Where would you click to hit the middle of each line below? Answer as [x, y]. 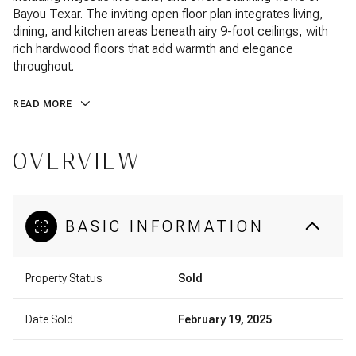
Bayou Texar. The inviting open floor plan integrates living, [168, 14]
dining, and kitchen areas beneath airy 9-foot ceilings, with [170, 31]
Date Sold [49, 319]
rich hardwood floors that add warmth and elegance [153, 49]
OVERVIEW [77, 161]
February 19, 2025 [225, 319]
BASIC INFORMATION [165, 226]
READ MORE [43, 104]
